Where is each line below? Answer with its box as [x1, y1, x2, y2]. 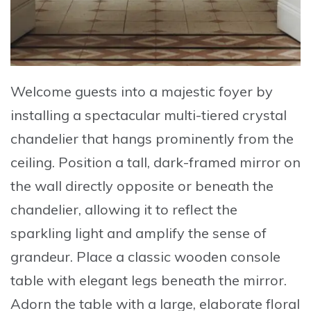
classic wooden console [128, 247, 280, 265]
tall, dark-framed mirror [127, 153, 280, 171]
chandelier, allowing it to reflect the [10, 200, 237, 218]
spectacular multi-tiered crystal [85, 106, 287, 124]
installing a [10, 106, 85, 124]
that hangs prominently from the [78, 129, 294, 147]
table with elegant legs [10, 271, 158, 289]
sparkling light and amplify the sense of [10, 224, 267, 242]
